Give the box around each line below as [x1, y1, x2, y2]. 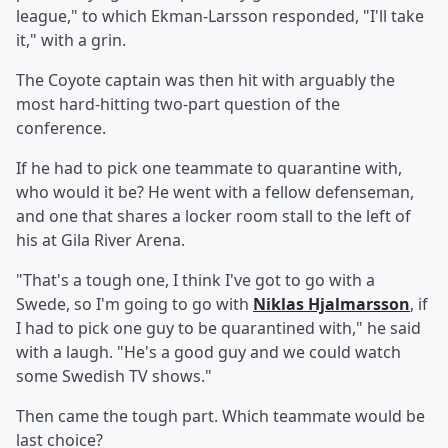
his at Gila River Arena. [16, 229, 185, 252]
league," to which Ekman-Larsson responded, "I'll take [16, 5, 424, 28]
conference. [16, 117, 106, 140]
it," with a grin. [16, 29, 126, 52]
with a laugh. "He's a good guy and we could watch [16, 341, 401, 364]
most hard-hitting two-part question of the [16, 93, 340, 116]
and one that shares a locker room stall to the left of [16, 205, 411, 228]
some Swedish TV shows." [16, 365, 212, 388]
